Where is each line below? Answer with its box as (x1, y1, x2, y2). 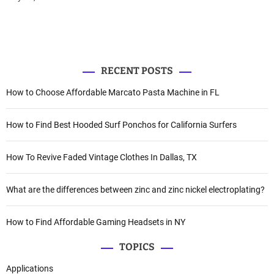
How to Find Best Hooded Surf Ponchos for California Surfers (6, 120, 237, 130)
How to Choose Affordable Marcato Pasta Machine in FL (6, 87, 220, 98)
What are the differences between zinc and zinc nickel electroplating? (6, 185, 265, 195)
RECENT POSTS (101, 65, 173, 77)
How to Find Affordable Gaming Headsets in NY (6, 217, 185, 228)
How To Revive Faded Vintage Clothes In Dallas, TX (6, 152, 197, 163)
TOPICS (119, 241, 155, 253)
